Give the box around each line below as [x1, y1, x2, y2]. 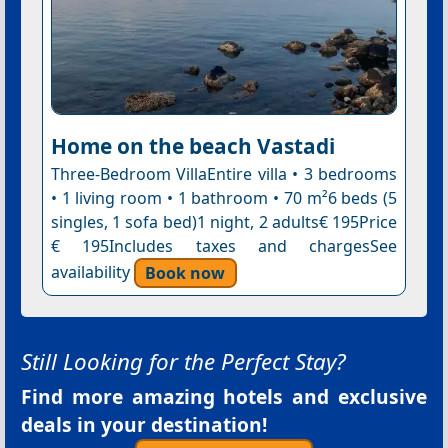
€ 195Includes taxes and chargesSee [50, 235, 398, 258]
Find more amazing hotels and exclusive [21, 383, 427, 411]
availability [50, 261, 134, 284]
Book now [145, 261, 226, 284]
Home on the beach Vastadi [50, 132, 335, 161]
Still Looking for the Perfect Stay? [21, 346, 346, 378]
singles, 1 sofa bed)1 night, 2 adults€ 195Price [50, 211, 398, 234]
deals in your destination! [21, 411, 267, 439]
